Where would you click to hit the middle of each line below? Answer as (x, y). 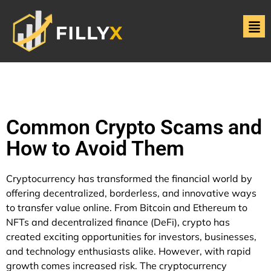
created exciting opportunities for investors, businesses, (131, 237)
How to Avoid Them (95, 149)
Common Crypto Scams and (134, 127)
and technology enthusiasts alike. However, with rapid (129, 251)
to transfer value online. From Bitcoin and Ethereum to (127, 208)
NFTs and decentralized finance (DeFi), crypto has (118, 222)
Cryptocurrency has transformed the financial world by (129, 179)
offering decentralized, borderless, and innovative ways (131, 193)
